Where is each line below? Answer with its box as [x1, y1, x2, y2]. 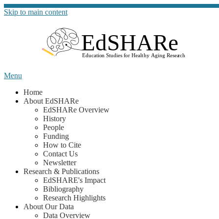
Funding [43, 132, 69, 140]
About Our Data [23, 202, 74, 211]
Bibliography [43, 185, 84, 193]
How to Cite [43, 141, 81, 149]
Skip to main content [4, 8, 67, 16]
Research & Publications [23, 167, 99, 175]
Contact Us [43, 150, 78, 158]
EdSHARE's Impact [43, 176, 106, 184]
